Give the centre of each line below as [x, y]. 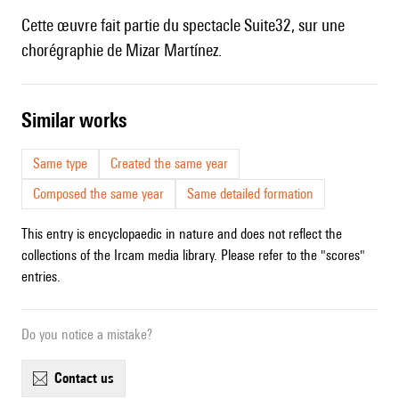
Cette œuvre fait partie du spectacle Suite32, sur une [183, 25]
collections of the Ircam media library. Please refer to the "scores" [193, 256]
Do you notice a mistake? [87, 335]
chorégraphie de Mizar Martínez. [122, 50]
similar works [79, 120]
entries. [41, 277]
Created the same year [169, 164]
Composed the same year [98, 194]
